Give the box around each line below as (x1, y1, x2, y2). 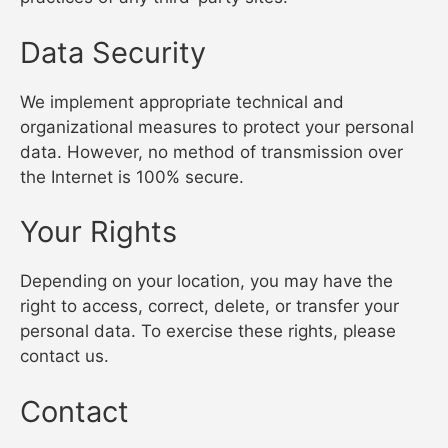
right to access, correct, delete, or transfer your (20, 296, 399, 316)
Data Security (20, 34, 206, 70)
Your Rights (20, 214, 177, 249)
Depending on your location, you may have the (20, 271, 393, 291)
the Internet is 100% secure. (20, 166, 244, 187)
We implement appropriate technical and (20, 91, 344, 112)
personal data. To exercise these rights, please (20, 321, 396, 341)
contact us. (20, 346, 109, 366)
